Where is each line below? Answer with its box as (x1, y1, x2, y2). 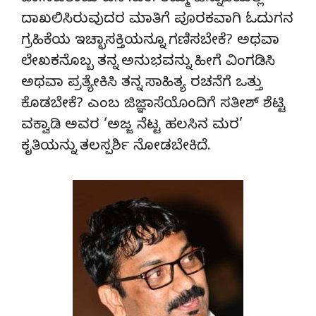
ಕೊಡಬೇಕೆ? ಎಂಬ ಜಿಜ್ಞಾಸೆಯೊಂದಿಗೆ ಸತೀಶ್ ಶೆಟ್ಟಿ (21, 95, 286, 115)
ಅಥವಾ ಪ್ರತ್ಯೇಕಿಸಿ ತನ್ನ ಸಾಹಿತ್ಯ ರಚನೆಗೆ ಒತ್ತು (21, 74, 262, 94)
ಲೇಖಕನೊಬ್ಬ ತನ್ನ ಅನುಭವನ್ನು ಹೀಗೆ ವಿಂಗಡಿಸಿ (21, 53, 275, 73)
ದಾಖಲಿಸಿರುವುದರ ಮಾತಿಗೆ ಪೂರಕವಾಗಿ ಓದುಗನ (21, 11, 293, 30)
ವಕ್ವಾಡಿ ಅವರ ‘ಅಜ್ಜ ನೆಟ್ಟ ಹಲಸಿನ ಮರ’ (21, 116, 243, 136)
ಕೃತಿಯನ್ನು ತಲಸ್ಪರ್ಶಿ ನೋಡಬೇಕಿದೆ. (21, 138, 211, 157)
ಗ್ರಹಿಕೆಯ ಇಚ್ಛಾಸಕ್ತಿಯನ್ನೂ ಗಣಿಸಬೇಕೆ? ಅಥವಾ (21, 32, 279, 51)
